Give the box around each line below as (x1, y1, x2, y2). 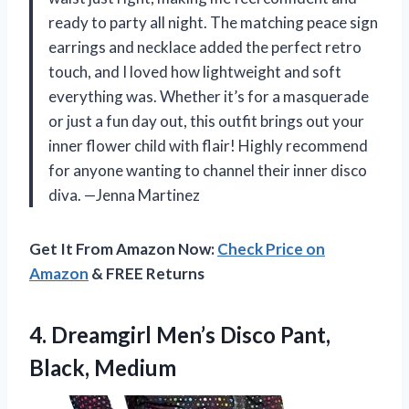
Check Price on (217, 238, 325, 258)
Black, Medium (29, 353, 176, 381)
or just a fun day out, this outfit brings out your (48, 110, 364, 131)
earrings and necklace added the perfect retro (48, 37, 362, 57)
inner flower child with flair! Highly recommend (48, 135, 368, 155)
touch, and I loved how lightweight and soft (48, 61, 341, 81)
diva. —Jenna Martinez (48, 184, 200, 204)
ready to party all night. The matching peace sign (48, 12, 378, 32)
